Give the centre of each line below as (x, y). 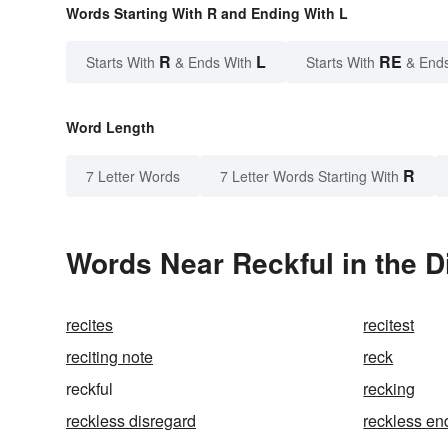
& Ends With (213, 62)
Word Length (110, 127)
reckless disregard (131, 421)
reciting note (109, 357)
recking (389, 389)
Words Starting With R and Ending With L (207, 13)
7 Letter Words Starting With (309, 176)
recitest (389, 325)
